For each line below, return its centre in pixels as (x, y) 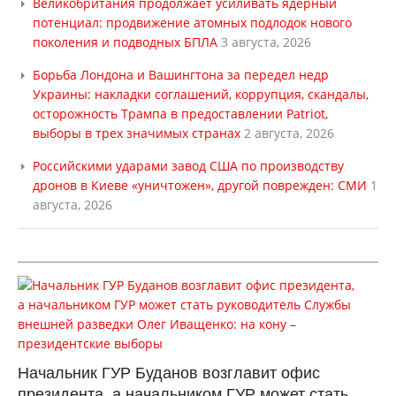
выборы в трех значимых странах (137, 133)
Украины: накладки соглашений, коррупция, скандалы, (201, 94)
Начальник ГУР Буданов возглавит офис (169, 373)
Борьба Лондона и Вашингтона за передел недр (181, 75)
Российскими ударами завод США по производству (188, 166)
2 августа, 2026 (289, 133)
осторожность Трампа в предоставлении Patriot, (180, 114)
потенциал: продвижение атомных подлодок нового (192, 23)
